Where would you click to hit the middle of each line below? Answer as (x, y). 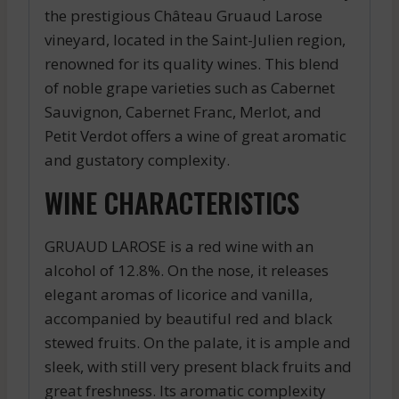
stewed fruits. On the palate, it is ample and (198, 342)
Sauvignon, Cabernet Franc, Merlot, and (183, 111)
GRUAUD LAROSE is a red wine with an (179, 246)
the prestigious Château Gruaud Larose (183, 15)
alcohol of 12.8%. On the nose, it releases (187, 270)
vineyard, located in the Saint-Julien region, (195, 39)
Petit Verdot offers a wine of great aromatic (195, 135)
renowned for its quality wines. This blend (192, 63)
